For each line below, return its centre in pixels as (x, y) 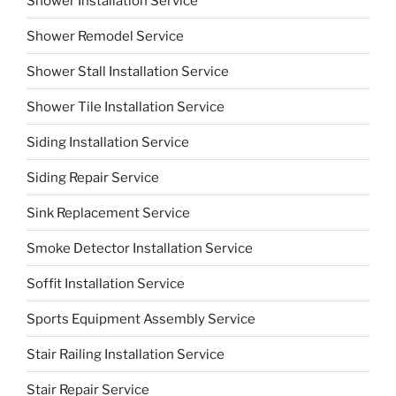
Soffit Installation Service (106, 283)
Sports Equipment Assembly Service (141, 319)
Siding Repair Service (93, 177)
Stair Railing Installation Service (126, 354)
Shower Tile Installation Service (126, 107)
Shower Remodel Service (105, 36)
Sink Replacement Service (108, 213)
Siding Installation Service (108, 142)
